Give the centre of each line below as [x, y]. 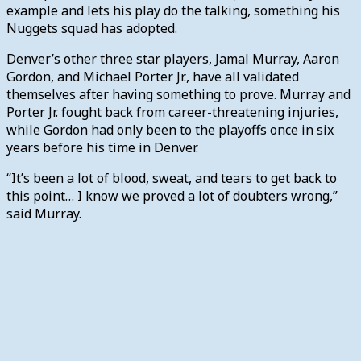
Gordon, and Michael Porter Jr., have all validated [153, 76]
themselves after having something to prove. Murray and [178, 94]
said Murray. [44, 213]
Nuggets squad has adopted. [92, 28]
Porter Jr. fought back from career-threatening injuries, [172, 112]
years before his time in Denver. [102, 147]
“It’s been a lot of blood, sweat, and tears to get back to [172, 178]
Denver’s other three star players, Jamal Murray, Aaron [173, 58]
